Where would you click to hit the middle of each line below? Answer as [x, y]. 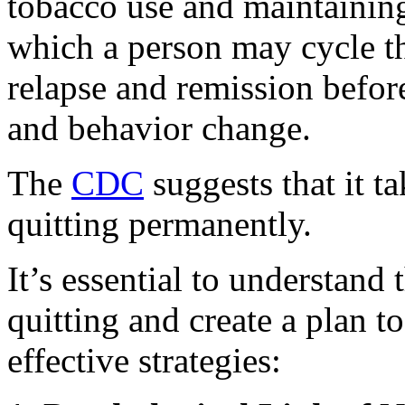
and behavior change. [159, 127]
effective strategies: [144, 360]
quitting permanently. [160, 223]
